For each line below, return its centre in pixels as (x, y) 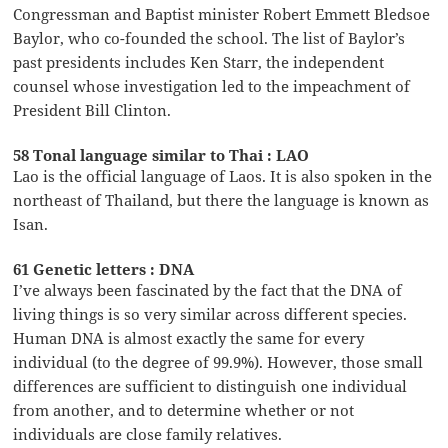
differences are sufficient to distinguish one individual (210, 386)
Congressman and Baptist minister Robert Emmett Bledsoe (222, 14)
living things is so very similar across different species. (210, 314)
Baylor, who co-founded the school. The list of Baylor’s (209, 38)
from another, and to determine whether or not (184, 410)
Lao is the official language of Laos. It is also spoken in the (223, 176)
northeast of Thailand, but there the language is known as (221, 200)
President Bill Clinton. (92, 110)
